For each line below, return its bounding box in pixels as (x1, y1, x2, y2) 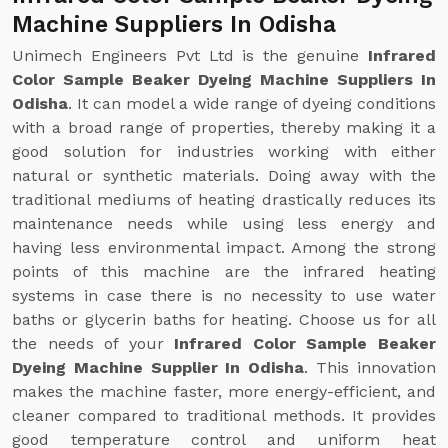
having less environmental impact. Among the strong (12, 238, 436, 257)
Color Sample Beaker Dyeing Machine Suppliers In (12, 70, 436, 89)
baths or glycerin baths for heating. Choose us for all (12, 310, 436, 329)
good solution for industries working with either (12, 142, 436, 161)
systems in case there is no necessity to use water (12, 286, 436, 305)
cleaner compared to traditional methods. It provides (12, 406, 436, 425)
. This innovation (304, 358, 437, 377)
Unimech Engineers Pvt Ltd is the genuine (12, 46, 368, 65)
